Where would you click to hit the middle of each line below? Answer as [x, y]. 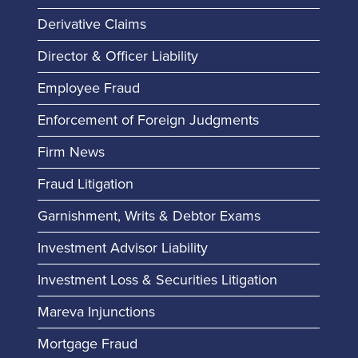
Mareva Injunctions [96, 312]
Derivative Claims [91, 24]
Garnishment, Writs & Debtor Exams [149, 216]
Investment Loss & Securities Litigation [157, 280]
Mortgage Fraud [87, 344]
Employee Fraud [88, 88]
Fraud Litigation [85, 184]
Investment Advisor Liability [122, 248]
